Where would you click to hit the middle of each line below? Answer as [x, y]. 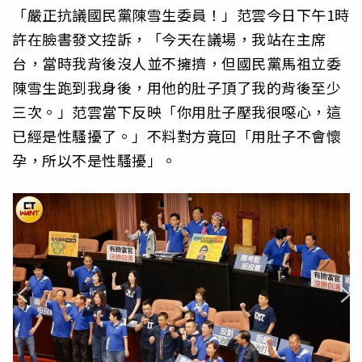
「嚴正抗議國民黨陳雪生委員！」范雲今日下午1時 [181, 14]
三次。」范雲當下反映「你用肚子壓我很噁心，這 [177, 111]
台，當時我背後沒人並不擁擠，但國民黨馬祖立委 [177, 63]
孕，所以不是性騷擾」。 [95, 160]
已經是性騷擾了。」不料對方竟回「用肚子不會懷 [177, 135]
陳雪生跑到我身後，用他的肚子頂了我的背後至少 [177, 87]
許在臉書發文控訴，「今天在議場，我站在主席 [169, 38]
